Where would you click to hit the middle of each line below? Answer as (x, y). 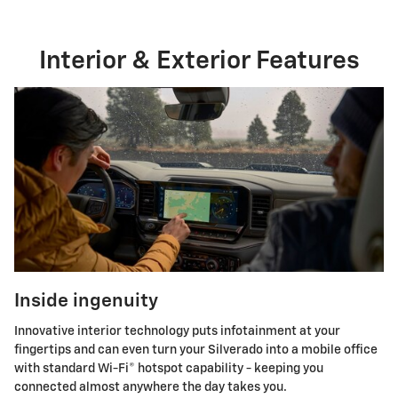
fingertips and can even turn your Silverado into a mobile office (196, 350)
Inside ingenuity (86, 301)
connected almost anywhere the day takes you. (151, 388)
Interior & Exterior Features (199, 62)
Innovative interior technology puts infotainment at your (177, 332)
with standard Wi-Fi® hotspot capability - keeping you (169, 369)
